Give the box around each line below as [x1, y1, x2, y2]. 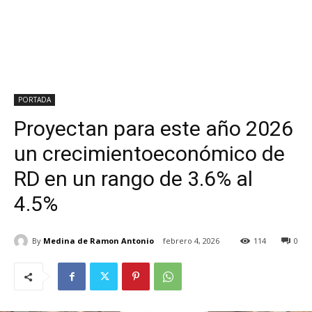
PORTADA [18, 95, 51, 104]
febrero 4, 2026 [163, 235, 219, 247]
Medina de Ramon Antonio [43, 235, 154, 246]
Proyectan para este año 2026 [14, 116, 293, 141]
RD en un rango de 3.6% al [14, 166, 253, 191]
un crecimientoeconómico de [14, 141, 285, 166]
